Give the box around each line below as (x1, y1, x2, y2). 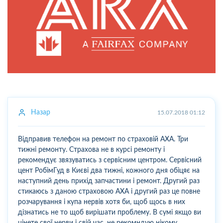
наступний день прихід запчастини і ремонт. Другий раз (18, 177, 200, 185)
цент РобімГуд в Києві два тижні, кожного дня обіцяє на (18, 167, 200, 174)
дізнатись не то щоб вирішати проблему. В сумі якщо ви (18, 209, 201, 216)
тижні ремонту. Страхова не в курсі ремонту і (18, 146, 165, 153)
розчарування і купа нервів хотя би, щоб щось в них (18, 198, 185, 206)
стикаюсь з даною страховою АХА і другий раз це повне (18, 188, 200, 195)
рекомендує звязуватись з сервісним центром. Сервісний (18, 156, 202, 164)
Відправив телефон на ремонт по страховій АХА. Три (18, 135, 188, 143)
